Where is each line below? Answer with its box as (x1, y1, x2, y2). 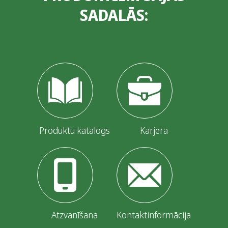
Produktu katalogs (39, 124, 110, 137)
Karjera (139, 124, 168, 137)
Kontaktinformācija (117, 209, 191, 221)
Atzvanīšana (51, 209, 98, 221)
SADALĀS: (80, 5, 148, 26)
